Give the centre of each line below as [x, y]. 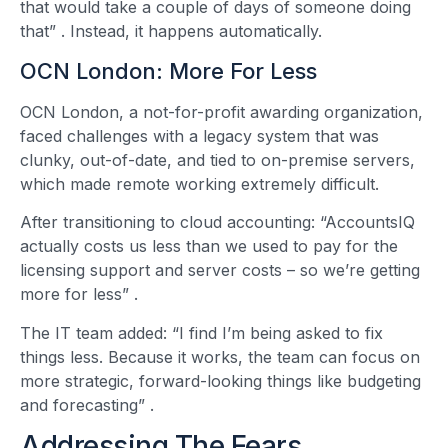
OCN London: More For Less [168, 70]
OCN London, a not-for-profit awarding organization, [221, 111]
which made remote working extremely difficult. [199, 183]
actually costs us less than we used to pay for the [209, 246]
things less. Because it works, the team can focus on [220, 356]
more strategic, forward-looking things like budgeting [220, 380]
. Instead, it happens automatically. [191, 31]
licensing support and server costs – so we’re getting [220, 270]
